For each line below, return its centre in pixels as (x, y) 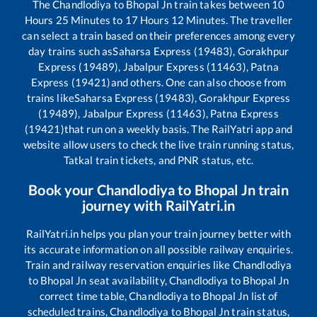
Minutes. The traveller (238, 19)
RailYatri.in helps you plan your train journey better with (158, 233)
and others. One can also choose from (198, 82)
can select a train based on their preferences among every (158, 35)
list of (263, 295)
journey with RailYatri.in (158, 205)
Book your (63, 189)
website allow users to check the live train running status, (158, 144)
